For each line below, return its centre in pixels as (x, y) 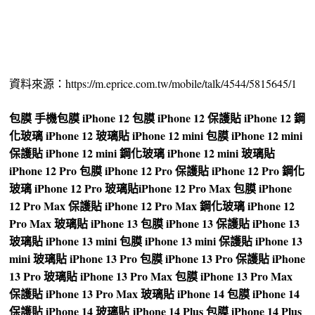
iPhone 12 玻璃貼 (88, 136)
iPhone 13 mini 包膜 (94, 241)
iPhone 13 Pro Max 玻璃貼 (110, 294)
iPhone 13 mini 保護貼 (199, 241)
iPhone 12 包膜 (119, 118)
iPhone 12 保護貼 (200, 118)
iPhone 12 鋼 (275, 118)
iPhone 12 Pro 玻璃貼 (87, 188)
